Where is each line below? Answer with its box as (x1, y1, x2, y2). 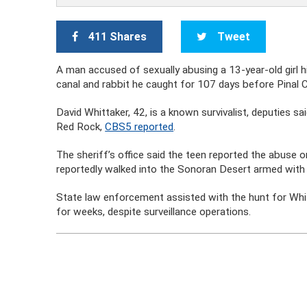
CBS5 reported (105, 121, 174, 133)
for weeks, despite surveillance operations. (56, 206, 251, 218)
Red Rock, (56, 121, 106, 133)
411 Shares (88, 30, 147, 43)
